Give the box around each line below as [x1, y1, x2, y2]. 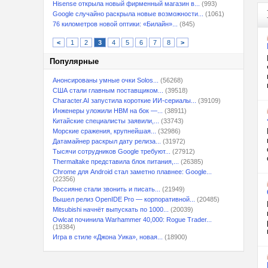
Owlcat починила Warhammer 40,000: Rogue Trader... [53, 216, 212, 223]
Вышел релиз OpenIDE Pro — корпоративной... [53, 196, 195, 203]
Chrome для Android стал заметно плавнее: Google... [53, 168, 212, 175]
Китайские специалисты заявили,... [53, 117, 159, 124]
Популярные [50, 57, 99, 66]
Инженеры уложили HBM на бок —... [53, 107, 163, 114]
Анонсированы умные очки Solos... [53, 77, 159, 84]
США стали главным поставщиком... [53, 87, 163, 94]
